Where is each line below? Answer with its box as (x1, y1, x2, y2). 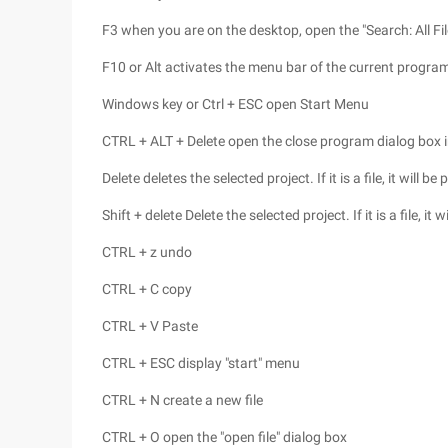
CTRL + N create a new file (102, 392, 263, 408)
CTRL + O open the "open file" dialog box (102, 429, 347, 445)
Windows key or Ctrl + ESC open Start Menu (102, 96, 369, 112)
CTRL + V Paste (102, 318, 198, 334)
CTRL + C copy (102, 281, 192, 297)
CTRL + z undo (102, 244, 192, 260)
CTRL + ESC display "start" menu (102, 355, 300, 371)
